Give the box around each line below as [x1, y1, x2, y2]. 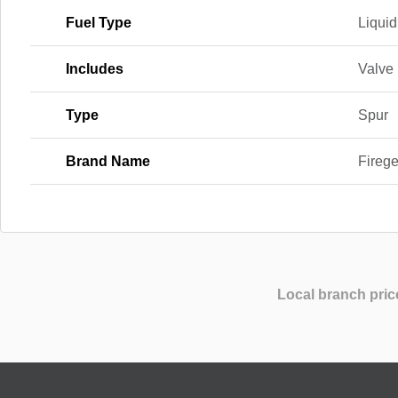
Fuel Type [66, 14, 131, 30]
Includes [66, 60, 123, 76]
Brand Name [66, 153, 150, 169]
